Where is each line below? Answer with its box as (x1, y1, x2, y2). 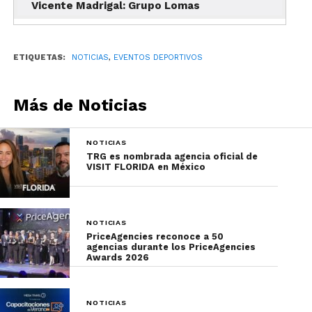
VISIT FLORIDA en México (86, 161, 206, 172)
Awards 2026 (86, 251, 150, 263)
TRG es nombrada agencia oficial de (86, 150, 258, 162)
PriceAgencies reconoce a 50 (86, 231, 224, 242)
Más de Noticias (13, 95, 147, 115)
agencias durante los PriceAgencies (86, 241, 256, 252)
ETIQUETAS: (13, 52, 65, 62)
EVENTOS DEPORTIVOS (113, 52, 203, 62)
